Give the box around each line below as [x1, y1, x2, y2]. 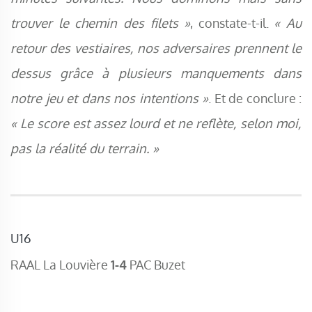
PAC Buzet [127, 256, 185, 273]
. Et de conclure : [208, 90, 302, 107]
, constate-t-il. [190, 15, 274, 31]
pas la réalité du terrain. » [10, 140, 159, 157]
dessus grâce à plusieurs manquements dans [10, 65, 302, 81]
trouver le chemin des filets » [10, 15, 191, 31]
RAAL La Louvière [10, 256, 111, 273]
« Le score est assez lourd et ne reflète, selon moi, [10, 115, 302, 132]
